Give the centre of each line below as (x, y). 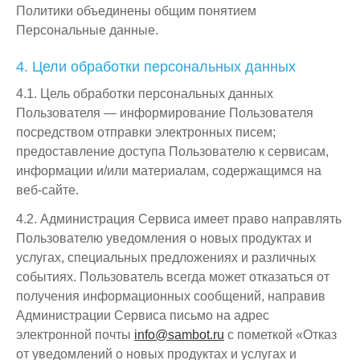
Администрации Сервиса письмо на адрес (143, 315)
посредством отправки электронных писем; (146, 132)
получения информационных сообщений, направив (171, 296)
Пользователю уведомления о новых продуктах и (164, 238)
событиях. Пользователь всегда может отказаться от (173, 277)
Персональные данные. (87, 30)
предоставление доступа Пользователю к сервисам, (172, 151)
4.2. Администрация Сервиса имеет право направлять (179, 219)
